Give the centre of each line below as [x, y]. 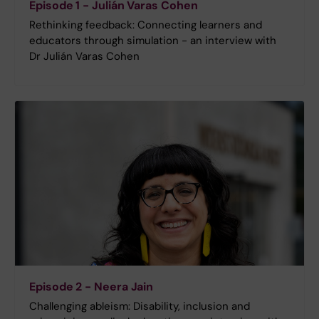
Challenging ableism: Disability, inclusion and [140, 307]
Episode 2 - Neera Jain [91, 287]
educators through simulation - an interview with [153, 40]
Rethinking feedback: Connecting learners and [146, 25]
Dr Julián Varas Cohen [84, 56]
